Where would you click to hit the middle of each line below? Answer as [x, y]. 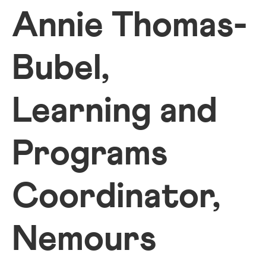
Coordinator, [116, 197]
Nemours [84, 240]
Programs [90, 154]
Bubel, [61, 69]
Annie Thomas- [130, 26]
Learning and [115, 112]
